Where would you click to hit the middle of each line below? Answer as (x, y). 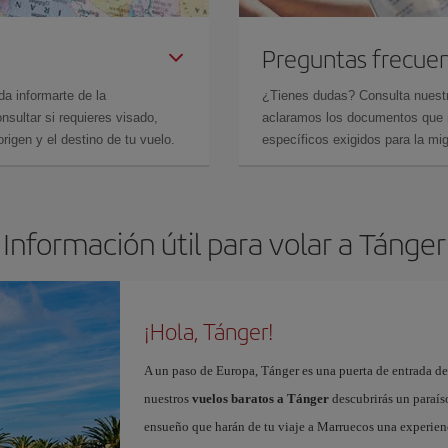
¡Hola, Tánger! (208, 331)
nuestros (167, 398)
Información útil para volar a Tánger (224, 243)
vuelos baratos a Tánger (260, 398)
